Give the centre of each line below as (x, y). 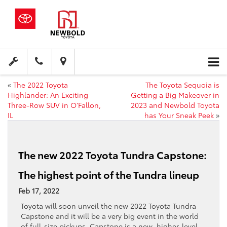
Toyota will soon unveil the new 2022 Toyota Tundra (108, 206)
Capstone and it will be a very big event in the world (110, 216)
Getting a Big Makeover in (175, 95)
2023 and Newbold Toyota (175, 105)
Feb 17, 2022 (39, 191)
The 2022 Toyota (41, 85)
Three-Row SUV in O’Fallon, (54, 105)
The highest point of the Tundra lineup (109, 175)
